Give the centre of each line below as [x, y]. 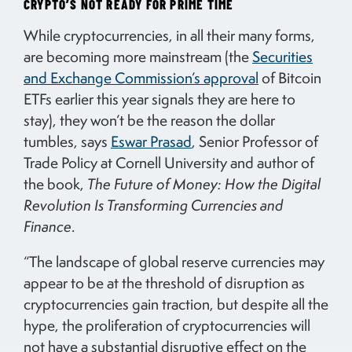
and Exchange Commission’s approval [141, 77]
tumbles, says [67, 141]
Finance [48, 226]
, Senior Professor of [255, 141]
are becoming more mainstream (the [138, 56]
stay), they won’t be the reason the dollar [149, 120]
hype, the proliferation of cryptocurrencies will [167, 325]
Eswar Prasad [151, 141]
